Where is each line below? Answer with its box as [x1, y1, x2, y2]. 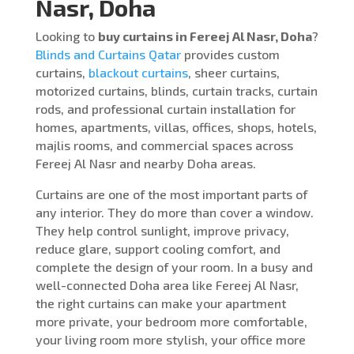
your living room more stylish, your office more [35, 331, 306, 347]
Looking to [35, 28, 98, 43]
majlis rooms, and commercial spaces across [35, 137, 293, 153]
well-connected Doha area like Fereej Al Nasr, [35, 277, 299, 292]
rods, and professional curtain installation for [35, 100, 296, 116]
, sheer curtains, [187, 64, 280, 80]
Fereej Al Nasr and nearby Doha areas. [35, 155, 256, 171]
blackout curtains [88, 64, 188, 80]
